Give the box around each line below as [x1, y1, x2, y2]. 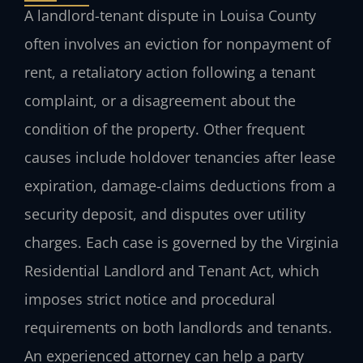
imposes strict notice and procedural [24, 288, 275, 309]
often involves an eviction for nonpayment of [24, 33, 331, 53]
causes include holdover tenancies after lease [24, 147, 335, 167]
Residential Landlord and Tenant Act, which [24, 260, 319, 280]
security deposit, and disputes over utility [24, 203, 305, 224]
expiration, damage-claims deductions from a [24, 175, 335, 195]
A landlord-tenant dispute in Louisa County [24, 5, 316, 25]
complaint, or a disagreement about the [24, 90, 296, 110]
